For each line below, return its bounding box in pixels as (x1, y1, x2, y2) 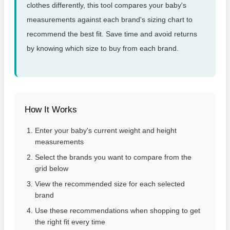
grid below (34, 164, 68, 173)
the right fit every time (34, 218, 105, 226)
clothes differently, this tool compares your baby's (26, 1, 186, 9)
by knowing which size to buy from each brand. (26, 44, 179, 52)
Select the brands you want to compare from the (34, 153, 191, 162)
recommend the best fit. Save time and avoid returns (26, 30, 197, 38)
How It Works (24, 105, 77, 115)
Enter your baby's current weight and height (34, 126, 177, 135)
